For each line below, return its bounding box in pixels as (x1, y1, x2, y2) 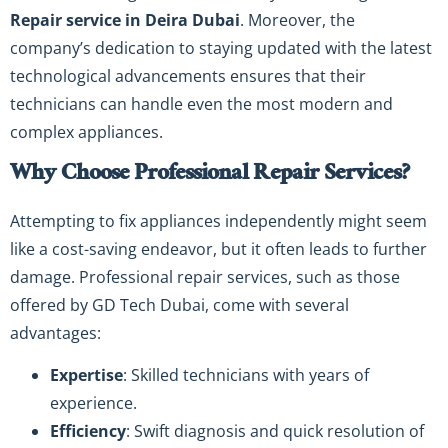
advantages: (10, 321, 101, 344)
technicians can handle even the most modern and (10, 93, 393, 116)
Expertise (50, 364, 123, 386)
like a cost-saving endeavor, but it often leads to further (10, 237, 427, 260)
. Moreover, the (240, 9, 355, 32)
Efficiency (50, 420, 126, 442)
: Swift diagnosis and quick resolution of (126, 420, 424, 442)
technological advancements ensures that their (10, 65, 366, 88)
